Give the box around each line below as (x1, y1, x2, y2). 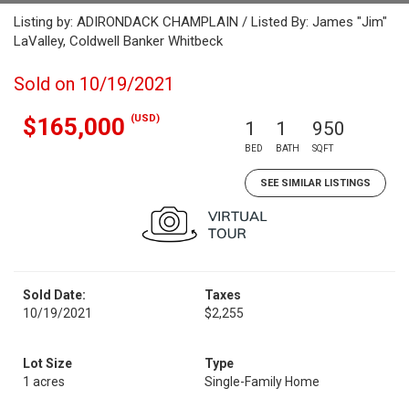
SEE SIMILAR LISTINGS (260, 177, 371, 189)
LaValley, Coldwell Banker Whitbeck (14, 33, 223, 49)
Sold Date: (23, 288, 86, 302)
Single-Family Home (204, 374, 320, 389)
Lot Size (23, 356, 72, 371)
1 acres (23, 374, 65, 389)
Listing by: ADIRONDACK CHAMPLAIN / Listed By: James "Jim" (14, 14, 387, 30)
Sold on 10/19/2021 (14, 73, 174, 95)
